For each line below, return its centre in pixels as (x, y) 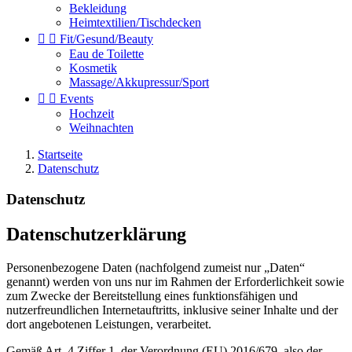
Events (77, 99)
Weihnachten (101, 128)
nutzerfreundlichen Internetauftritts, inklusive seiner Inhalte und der (172, 310)
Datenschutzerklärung (96, 234)
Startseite (60, 154)
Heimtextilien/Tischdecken (135, 22)
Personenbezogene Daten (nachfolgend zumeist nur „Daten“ (156, 267)
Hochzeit (92, 114)
